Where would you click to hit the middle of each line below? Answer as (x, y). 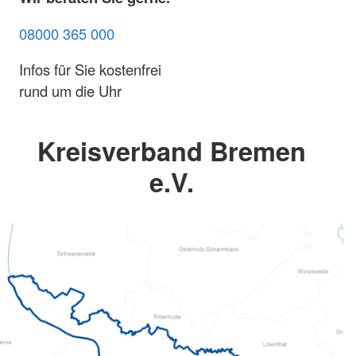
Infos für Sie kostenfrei (90, 70)
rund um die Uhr (70, 91)
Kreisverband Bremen (172, 151)
